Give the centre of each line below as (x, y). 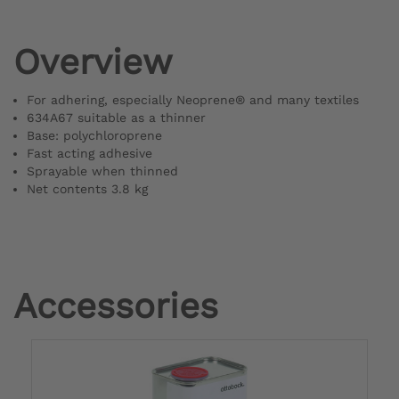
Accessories (116, 305)
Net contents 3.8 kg (87, 188)
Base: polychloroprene (94, 135)
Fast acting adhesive (90, 153)
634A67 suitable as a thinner (116, 117)
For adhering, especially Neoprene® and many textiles (193, 99)
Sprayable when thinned (102, 171)
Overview (93, 61)
